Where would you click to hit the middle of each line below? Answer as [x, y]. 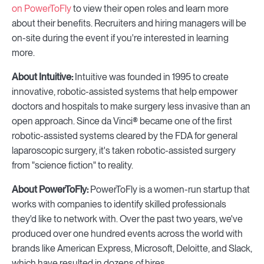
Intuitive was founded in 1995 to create [152, 77]
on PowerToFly [42, 9]
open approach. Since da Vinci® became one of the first [122, 121]
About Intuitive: [43, 77]
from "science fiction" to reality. [72, 165]
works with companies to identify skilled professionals [119, 204]
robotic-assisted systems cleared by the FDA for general [125, 136]
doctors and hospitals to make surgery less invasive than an [131, 106]
